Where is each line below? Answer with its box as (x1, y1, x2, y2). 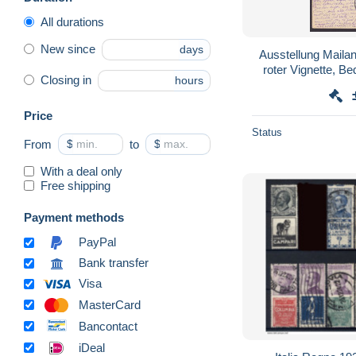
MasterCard (79, 297, 141, 311)
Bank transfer (79, 256, 149, 270)
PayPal (79, 235, 116, 250)
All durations (41, 14, 104, 29)
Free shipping (41, 178, 110, 192)
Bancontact (79, 319, 137, 333)
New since (41, 42, 95, 56)
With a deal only (41, 164, 122, 178)
